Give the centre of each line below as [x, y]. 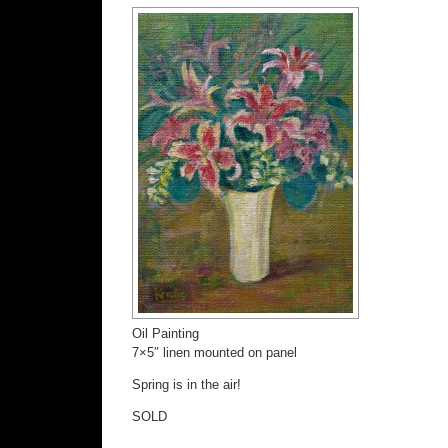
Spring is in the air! [186, 384]
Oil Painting [165, 333]
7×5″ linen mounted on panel [214, 352]
